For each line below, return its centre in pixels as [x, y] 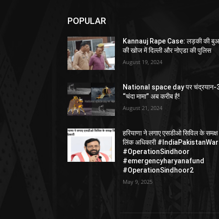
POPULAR [87, 21]
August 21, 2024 [143, 108]
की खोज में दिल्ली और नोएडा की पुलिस [167, 50]
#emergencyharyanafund [164, 161]
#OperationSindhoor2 [158, 170]
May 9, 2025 [138, 182]
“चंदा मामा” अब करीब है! [152, 97]
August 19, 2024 [143, 62]
